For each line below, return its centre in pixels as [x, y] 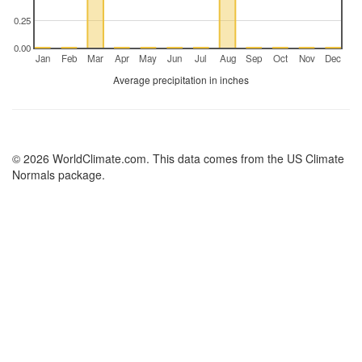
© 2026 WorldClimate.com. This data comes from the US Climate [178, 158]
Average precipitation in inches [181, 80]
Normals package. [59, 175]
